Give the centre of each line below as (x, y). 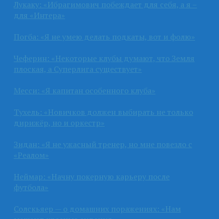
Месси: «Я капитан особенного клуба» (85, 90)
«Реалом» (31, 155)
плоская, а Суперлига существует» (78, 69)
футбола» (31, 187)
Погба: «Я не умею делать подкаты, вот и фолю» (104, 36)
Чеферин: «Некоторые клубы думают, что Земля (104, 58)
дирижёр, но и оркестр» (59, 122)
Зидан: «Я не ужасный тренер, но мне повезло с (103, 144)
